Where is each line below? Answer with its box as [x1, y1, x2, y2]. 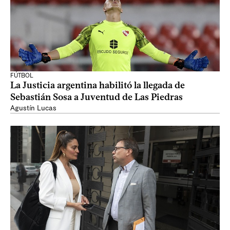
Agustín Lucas [10, 104, 56, 112]
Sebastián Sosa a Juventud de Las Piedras [10, 91, 183, 103]
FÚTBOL [10, 72, 33, 79]
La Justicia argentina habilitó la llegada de [10, 80, 185, 91]
